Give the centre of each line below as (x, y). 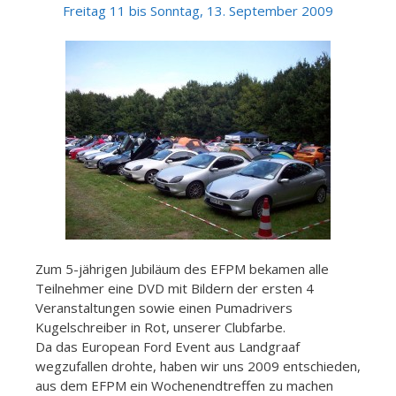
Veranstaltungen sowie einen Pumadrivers (164, 308)
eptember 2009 (285, 11)
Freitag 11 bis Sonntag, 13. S (149, 11)
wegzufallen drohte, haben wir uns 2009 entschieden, (198, 366)
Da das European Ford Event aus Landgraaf (168, 347)
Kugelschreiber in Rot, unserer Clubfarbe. (160, 327)
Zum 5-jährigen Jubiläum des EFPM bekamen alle (182, 269)
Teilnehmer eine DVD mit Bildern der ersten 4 (175, 289)
